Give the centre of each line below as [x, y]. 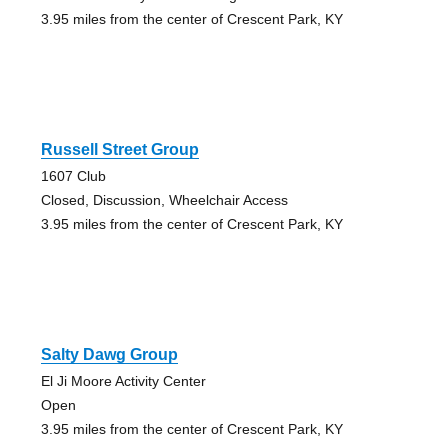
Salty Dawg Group [109, 354]
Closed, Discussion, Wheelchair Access [164, 199]
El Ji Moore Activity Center [123, 380]
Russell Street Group [119, 149]
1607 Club [73, 175]
